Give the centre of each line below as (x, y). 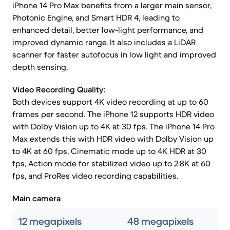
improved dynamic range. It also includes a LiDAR (104, 42)
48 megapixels (160, 222)
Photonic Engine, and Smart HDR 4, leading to (96, 17)
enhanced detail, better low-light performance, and (108, 30)
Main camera (36, 198)
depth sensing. (40, 67)
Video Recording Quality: (59, 89)
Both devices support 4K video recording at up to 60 (110, 102)
